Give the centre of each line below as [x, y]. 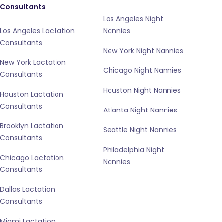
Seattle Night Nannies [140, 130]
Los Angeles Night [133, 19]
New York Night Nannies [143, 51]
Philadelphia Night [134, 150]
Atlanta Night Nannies [140, 110]
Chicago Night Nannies [142, 70]
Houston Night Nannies [142, 90]
